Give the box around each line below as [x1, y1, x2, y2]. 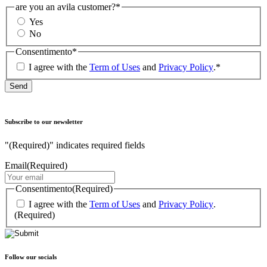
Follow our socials [5, 253, 57, 260]
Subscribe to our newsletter [5, 118, 83, 125]
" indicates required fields [49, 139, 145, 150]
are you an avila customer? [15, 1, 116, 12]
